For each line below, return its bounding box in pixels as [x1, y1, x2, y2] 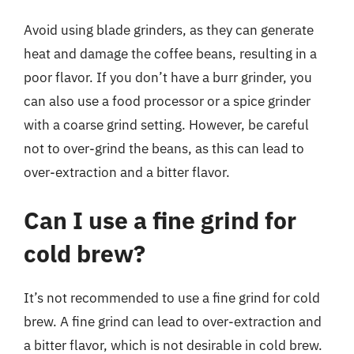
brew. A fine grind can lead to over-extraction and [24, 313, 322, 330]
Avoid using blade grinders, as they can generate [24, 21, 314, 39]
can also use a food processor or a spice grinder [24, 92, 311, 110]
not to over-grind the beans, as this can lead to [24, 139, 304, 157]
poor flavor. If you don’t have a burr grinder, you [24, 68, 312, 86]
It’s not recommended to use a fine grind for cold [24, 289, 320, 307]
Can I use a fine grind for [24, 205, 296, 235]
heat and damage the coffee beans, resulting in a [24, 44, 317, 62]
